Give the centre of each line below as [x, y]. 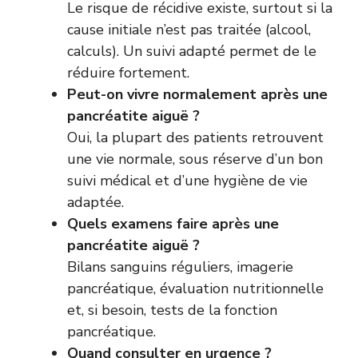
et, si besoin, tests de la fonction [172, 310]
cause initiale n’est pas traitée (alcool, [189, 29]
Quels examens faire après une [173, 223]
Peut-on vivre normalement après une [197, 94]
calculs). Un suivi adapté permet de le [192, 51]
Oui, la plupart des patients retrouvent [195, 137]
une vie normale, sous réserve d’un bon [195, 159]
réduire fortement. [128, 72]
